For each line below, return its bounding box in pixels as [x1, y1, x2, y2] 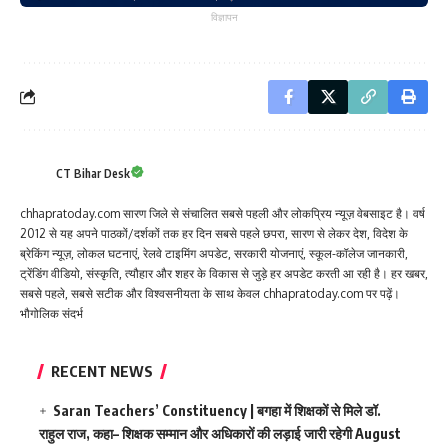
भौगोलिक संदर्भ [20, 305, 83, 321]
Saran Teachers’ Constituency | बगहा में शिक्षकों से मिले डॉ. [53, 401, 382, 419]
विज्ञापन [210, 11, 238, 23]
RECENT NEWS [51, 361, 153, 380]
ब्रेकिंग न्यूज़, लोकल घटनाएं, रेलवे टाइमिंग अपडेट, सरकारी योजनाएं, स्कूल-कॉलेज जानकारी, [20, 245, 408, 261]
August [355, 424, 401, 442]
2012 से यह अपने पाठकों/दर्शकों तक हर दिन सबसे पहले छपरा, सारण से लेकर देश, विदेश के [20, 225, 408, 241]
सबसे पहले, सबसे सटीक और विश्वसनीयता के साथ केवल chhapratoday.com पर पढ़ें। [20, 285, 400, 301]
